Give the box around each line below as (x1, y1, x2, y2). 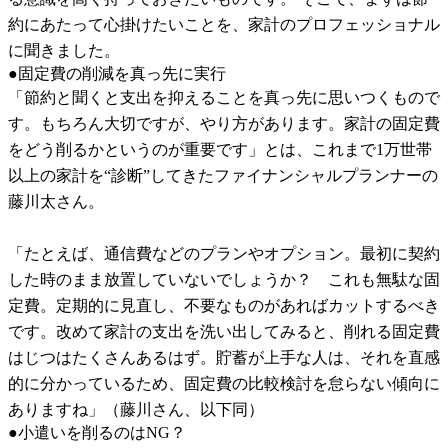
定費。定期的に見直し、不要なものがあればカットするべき (8, 296, 440, 314)
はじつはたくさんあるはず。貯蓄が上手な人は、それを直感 (8, 348, 440, 366)
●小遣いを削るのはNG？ (8, 423, 186, 441)
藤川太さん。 (8, 192, 104, 210)
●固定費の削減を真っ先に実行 (8, 64, 226, 82)
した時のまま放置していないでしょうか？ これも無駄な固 (8, 270, 440, 288)
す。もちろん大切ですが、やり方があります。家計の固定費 (8, 114, 440, 132)
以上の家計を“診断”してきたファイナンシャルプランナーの (8, 166, 438, 184)
